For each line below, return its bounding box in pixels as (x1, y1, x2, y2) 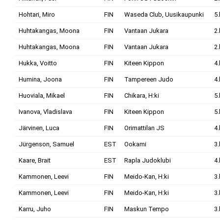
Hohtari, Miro (19, 11, 55, 18)
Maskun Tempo (124, 205, 169, 213)
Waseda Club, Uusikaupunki (124, 11, 204, 18)
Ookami (124, 140, 146, 148)
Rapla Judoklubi (124, 157, 171, 164)
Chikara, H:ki (124, 92, 159, 99)
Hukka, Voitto (19, 59, 57, 67)
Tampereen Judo (124, 76, 173, 83)
